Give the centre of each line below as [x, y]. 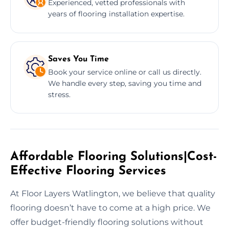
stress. [59, 94]
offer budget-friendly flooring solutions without [107, 222]
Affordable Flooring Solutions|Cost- [113, 157]
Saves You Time [78, 59]
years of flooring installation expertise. [116, 14]
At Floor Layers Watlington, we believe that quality [113, 193]
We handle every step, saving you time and [125, 83]
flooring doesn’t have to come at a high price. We [110, 208]
